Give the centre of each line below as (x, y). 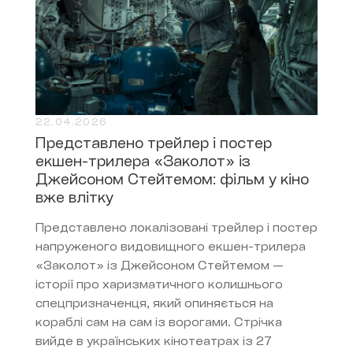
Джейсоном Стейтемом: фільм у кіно (172, 181)
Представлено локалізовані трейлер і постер (176, 229)
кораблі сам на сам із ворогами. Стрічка (159, 324)
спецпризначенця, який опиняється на (154, 305)
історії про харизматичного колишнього (159, 286)
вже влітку (74, 199)
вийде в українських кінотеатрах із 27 (154, 343)
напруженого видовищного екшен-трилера (171, 248)
